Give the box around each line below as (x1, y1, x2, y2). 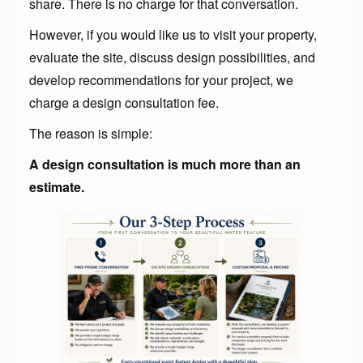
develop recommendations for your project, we (29, 70, 293, 90)
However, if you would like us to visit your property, (29, 25, 317, 45)
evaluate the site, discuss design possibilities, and (29, 48, 315, 67)
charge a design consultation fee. (29, 93, 219, 113)
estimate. (29, 177, 84, 197)
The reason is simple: (29, 124, 152, 143)
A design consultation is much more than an (29, 155, 301, 174)
